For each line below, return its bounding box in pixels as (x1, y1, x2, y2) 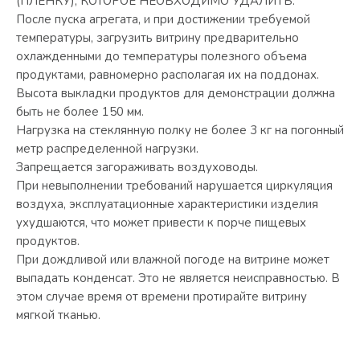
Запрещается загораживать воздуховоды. (16, 158, 258, 175)
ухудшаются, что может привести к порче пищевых (16, 214, 306, 231)
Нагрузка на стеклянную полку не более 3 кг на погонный (16, 121, 344, 138)
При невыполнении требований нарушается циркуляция (16, 177, 333, 194)
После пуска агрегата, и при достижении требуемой (16, 10, 310, 27)
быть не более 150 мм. (16, 103, 144, 120)
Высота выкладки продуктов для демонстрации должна (16, 84, 335, 101)
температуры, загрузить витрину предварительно (16, 29, 299, 46)
